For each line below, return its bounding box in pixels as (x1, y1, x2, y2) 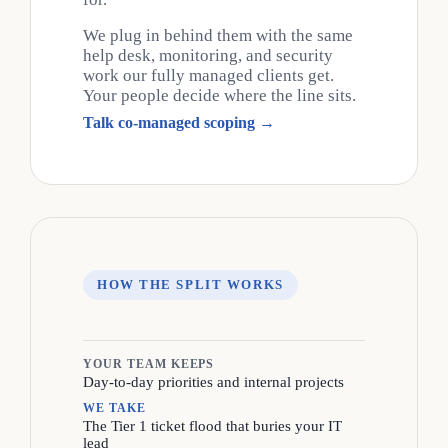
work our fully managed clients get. (83, 65, 334, 85)
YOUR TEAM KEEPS (83, 356, 215, 371)
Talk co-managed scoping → (83, 113, 275, 131)
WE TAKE (83, 400, 146, 415)
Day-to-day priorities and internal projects (83, 373, 344, 390)
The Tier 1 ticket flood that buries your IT (83, 417, 342, 434)
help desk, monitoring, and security (83, 45, 333, 65)
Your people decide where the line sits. (83, 85, 356, 105)
